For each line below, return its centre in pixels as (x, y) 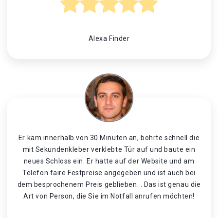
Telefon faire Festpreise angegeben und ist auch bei (109, 173)
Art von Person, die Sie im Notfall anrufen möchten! (109, 196)
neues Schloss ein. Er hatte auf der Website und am (109, 161)
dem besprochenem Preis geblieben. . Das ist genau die (109, 184)
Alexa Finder (109, 38)
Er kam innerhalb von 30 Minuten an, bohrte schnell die (109, 138)
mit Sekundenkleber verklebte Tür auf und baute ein (109, 149)
